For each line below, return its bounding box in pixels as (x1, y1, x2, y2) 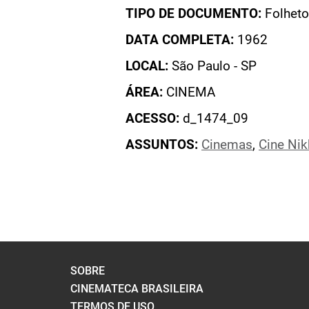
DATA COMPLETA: (126, 32, 237, 48)
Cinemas (201, 137, 252, 152)
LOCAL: (126, 59, 168, 74)
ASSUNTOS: (126, 137, 198, 152)
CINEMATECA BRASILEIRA (70, 282, 203, 295)
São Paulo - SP (168, 59, 257, 74)
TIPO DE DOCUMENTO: (126, 6, 261, 21)
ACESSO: (126, 111, 179, 126)
